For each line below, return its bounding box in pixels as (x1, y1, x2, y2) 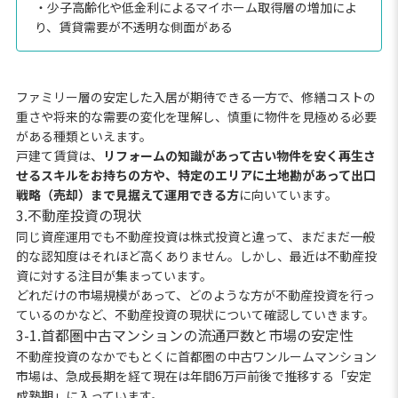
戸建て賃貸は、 (15, 146, 103, 164)
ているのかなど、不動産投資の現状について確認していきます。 (15, 305, 375, 323)
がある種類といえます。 (15, 126, 152, 145)
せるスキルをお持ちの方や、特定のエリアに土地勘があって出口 (15, 165, 376, 184)
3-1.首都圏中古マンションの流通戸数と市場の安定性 (15, 323, 354, 346)
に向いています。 (238, 185, 338, 203)
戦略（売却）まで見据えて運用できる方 (15, 185, 239, 203)
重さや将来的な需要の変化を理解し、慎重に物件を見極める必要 (15, 107, 377, 125)
